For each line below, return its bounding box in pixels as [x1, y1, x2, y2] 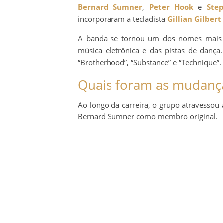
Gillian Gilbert [167, 14, 221, 24]
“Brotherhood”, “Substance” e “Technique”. [78, 57, 221, 68]
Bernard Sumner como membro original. [78, 111, 218, 122]
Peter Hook [149, 2, 194, 12]
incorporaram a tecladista [78, 14, 167, 24]
